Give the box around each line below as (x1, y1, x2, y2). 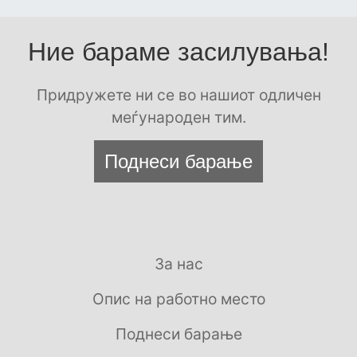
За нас (154, 254, 203, 274)
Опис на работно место (92, 289, 265, 309)
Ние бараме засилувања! (28, 37, 329, 67)
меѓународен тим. (111, 108, 246, 127)
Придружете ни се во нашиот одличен (36, 85, 321, 105)
